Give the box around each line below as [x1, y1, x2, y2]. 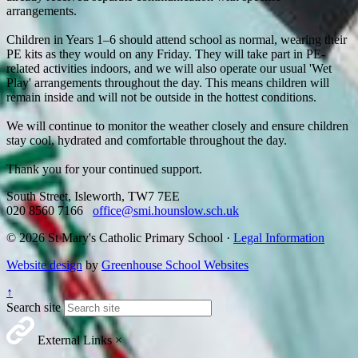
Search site [6, 300, 61, 314]
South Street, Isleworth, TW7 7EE [6, 189, 180, 203]
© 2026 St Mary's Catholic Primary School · [6, 230, 233, 245]
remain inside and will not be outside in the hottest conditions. [6, 89, 316, 104]
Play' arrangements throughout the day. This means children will [6, 75, 329, 89]
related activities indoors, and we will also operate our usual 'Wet [6, 61, 332, 75]
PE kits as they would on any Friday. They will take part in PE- [6, 46, 325, 61]
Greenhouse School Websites [101, 257, 249, 272]
